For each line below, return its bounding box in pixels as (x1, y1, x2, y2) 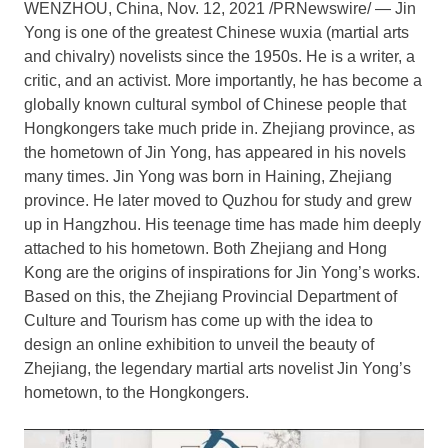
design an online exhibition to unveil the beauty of (24, 335, 374, 353)
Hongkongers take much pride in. (24, 119, 262, 137)
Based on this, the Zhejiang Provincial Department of (24, 287, 397, 305)
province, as (325, 119, 415, 137)
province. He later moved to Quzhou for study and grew (24, 191, 412, 209)
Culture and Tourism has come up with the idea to (24, 311, 373, 329)
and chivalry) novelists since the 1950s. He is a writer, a (24, 47, 415, 65)
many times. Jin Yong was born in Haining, (24, 167, 329, 185)
